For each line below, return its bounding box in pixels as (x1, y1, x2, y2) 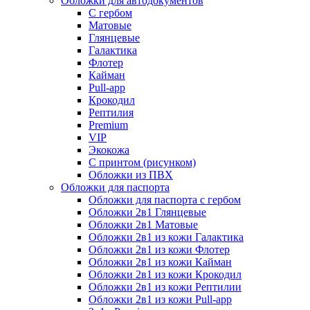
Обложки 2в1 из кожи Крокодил (89, 268, 241, 280)
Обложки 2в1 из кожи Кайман (89, 255, 232, 268)
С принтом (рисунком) (89, 156, 196, 168)
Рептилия (89, 106, 134, 118)
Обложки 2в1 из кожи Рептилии (89, 280, 241, 293)
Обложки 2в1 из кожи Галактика (89, 230, 244, 243)
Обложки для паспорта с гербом (89, 193, 241, 206)
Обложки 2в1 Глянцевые (89, 206, 206, 218)
